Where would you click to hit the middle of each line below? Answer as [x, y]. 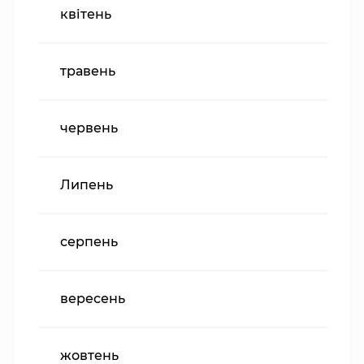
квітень [86, 15]
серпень [89, 242]
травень [88, 71]
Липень [87, 185]
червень [89, 128]
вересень [93, 299]
